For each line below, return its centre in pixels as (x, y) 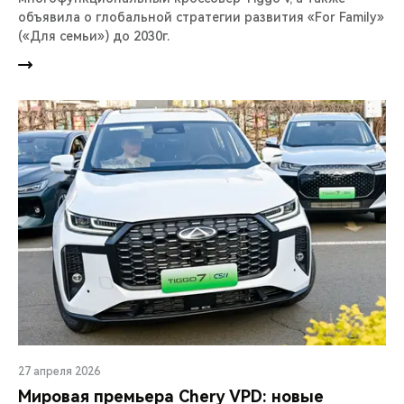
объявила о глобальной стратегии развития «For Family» (201, 17)
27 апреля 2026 (59, 372)
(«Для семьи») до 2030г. (94, 36)
